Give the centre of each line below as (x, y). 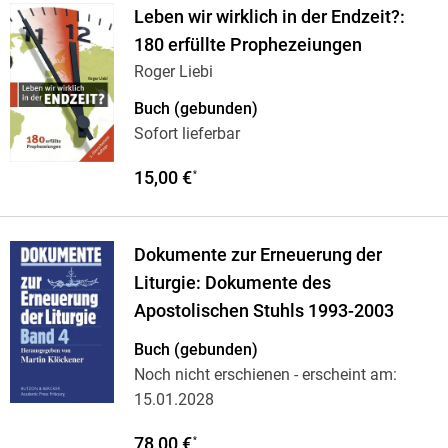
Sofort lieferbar (186, 134)
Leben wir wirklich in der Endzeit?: (269, 17)
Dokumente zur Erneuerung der (257, 255)
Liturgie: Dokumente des (232, 283)
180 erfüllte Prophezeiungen (247, 45)
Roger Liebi (173, 72)
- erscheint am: (343, 375)
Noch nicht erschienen (211, 375)
